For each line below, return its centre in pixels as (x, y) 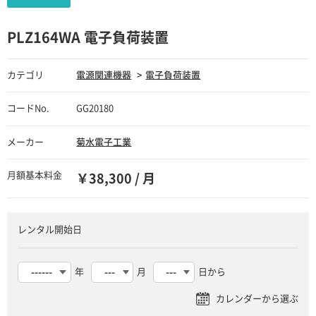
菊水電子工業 (104, 142)
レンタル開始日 (49, 230)
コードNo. (28, 109)
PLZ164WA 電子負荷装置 (88, 38)
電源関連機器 (104, 75)
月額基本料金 (35, 176)
